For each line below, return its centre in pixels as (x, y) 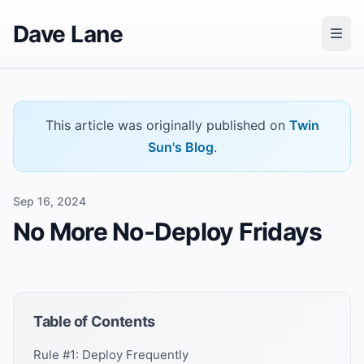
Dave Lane (68, 34)
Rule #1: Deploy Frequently (111, 355)
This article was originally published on (167, 125)
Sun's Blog (180, 147)
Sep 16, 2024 (50, 201)
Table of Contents (94, 321)
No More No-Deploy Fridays (168, 232)
